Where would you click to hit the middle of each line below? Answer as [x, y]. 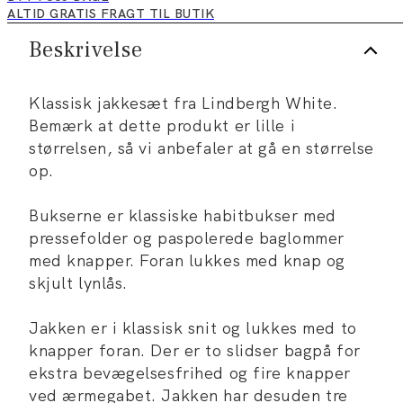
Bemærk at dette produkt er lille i [162, 126]
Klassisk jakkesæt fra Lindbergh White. [184, 103]
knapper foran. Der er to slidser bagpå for [195, 351]
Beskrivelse [86, 50]
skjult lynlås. [78, 283]
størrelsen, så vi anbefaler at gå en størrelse [201, 148]
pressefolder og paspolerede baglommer [187, 238]
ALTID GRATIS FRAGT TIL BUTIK [111, 14]
